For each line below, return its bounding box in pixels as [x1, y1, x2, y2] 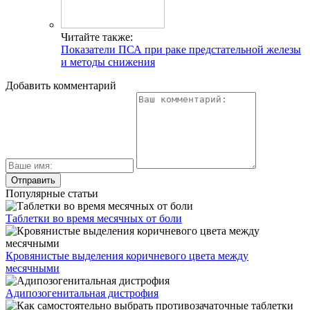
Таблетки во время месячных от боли [6, 212, 182, 224]
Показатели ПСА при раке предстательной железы [61, 43, 301, 55]
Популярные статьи [6, 187, 98, 199]
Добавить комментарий [6, 79, 116, 91]
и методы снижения [61, 55, 155, 68]
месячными [6, 262, 60, 274]
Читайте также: [61, 30, 133, 43]
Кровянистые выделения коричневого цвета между [6, 249, 248, 262]
